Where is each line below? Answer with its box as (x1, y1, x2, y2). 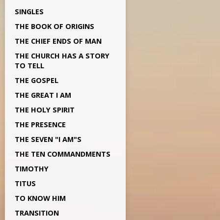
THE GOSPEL (15, 76, 58, 85)
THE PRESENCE (15, 120, 66, 129)
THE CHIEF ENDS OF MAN (15, 36, 102, 46)
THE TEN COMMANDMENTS (15, 149, 110, 159)
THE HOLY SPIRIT (15, 105, 75, 114)
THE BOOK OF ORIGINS (15, 22, 94, 31)
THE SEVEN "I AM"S (15, 135, 82, 144)
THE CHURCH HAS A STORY (15, 51, 110, 60)
